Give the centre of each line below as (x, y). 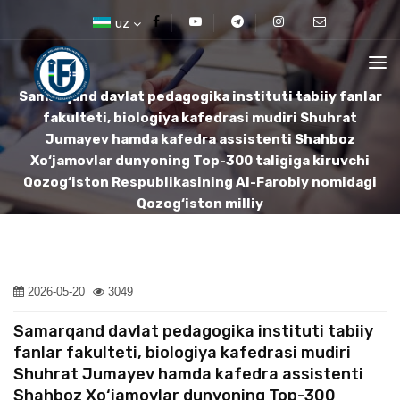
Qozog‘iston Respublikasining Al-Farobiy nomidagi (200, 182)
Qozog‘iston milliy (200, 204)
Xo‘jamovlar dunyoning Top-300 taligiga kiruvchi (200, 161)
